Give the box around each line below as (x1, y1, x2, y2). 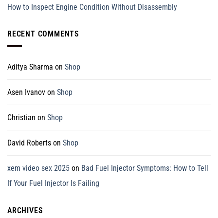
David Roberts (7, 138, 51, 147)
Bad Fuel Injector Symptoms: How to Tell (81, 163, 208, 173)
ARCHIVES (7, 205, 43, 215)
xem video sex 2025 (7, 163, 70, 173)
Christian (7, 112, 36, 122)
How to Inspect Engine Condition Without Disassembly (7, 2, 177, 12)
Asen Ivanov (7, 87, 45, 97)
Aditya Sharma (7, 62, 53, 72)
